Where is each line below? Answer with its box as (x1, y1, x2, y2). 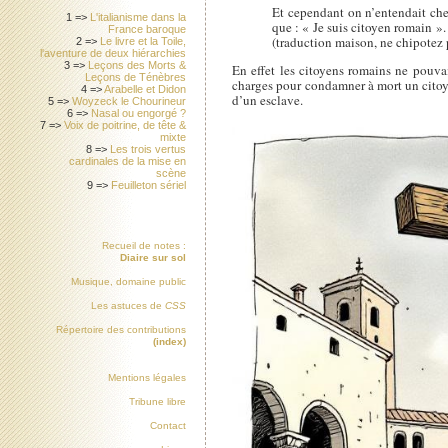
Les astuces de (90, 300, 165, 312)
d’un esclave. (232, 90, 304, 109)
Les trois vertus (109, 143, 186, 156)
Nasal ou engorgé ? (90, 107, 186, 120)
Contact (149, 420, 186, 432)
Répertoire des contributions (55, 324, 186, 336)
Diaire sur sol (119, 252, 186, 264)
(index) (152, 336, 186, 348)
